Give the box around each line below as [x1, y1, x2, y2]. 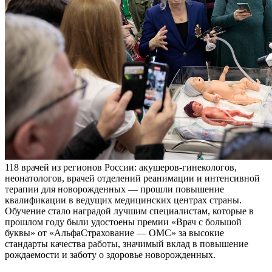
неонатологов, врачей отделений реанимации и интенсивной [5, 173, 260, 184]
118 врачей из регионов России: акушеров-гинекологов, [5, 162, 237, 173]
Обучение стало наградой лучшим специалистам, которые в [5, 206, 254, 217]
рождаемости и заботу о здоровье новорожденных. [5, 250, 216, 260]
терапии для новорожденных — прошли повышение [5, 184, 224, 195]
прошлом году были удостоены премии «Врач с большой [5, 217, 242, 228]
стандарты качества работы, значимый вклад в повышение [5, 239, 248, 250]
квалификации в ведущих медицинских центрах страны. [5, 195, 242, 206]
